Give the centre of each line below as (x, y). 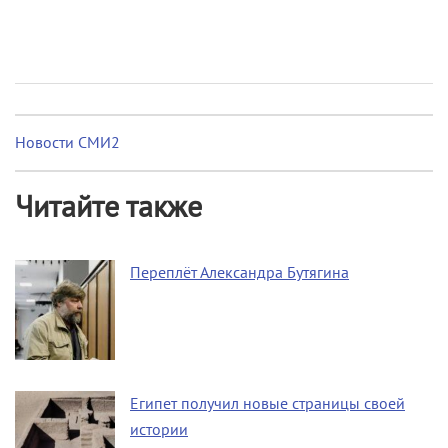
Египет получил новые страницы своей (267, 403)
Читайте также (108, 207)
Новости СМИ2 (67, 143)
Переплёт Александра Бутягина (239, 272)
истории (159, 429)
